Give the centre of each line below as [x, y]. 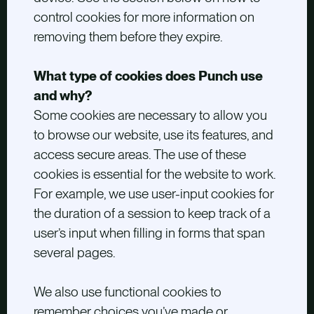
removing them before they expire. [128, 37]
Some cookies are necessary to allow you [150, 116]
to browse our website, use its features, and [153, 135]
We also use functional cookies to [127, 292]
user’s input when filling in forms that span [149, 233]
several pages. [74, 253]
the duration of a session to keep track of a [152, 214]
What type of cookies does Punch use [148, 76]
